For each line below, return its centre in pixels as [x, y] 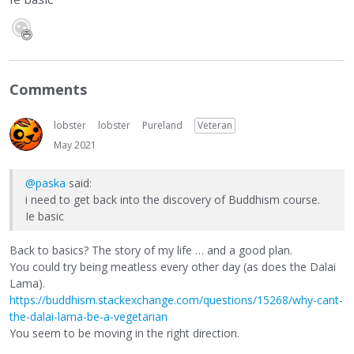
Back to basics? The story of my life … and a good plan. [151, 250]
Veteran [215, 126]
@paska [45, 183]
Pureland [162, 126]
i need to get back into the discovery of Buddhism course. [173, 200]
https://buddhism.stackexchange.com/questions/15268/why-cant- [176, 299]
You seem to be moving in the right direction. [124, 333]
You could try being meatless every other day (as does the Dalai [173, 266]
